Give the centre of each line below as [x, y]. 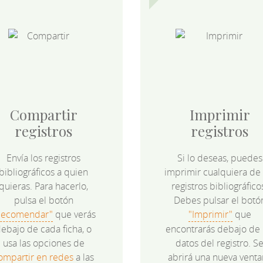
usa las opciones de [43, 243]
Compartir [43, 115]
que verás [74, 215]
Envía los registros [43, 158]
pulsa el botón [43, 200]
